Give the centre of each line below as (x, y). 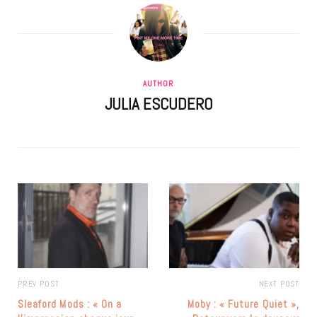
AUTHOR (158, 84)
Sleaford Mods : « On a (70, 304)
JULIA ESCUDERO (158, 104)
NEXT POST (279, 284)
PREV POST (39, 284)
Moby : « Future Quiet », (243, 304)
